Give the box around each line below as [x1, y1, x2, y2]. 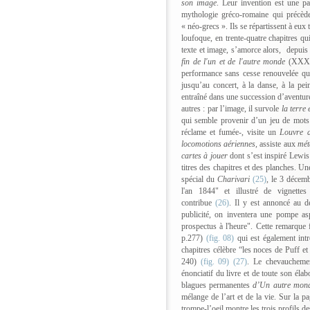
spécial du [181, 174, 217, 185]
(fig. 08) [206, 233, 235, 244]
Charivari [217, 174, 250, 185]
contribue [181, 198, 212, 208]
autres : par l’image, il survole [181, 104, 282, 114]
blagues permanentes [181, 280, 253, 291]
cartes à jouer [181, 151, 228, 161]
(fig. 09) [200, 257, 230, 267]
